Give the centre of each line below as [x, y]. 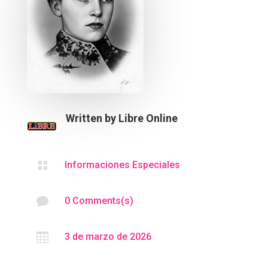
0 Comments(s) [99, 200]
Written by [92, 118]
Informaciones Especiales [122, 165]
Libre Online [148, 118]
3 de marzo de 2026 [108, 236]
